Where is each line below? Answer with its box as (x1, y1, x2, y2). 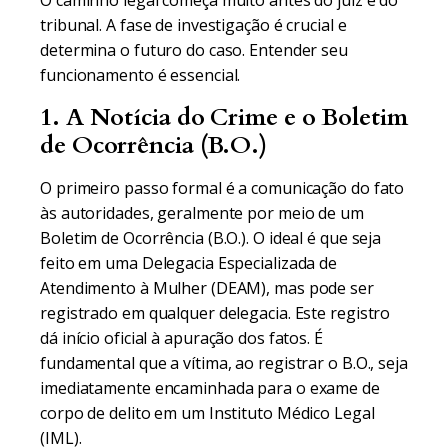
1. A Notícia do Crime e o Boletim (40, 101, 408, 134)
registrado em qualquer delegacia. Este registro (40, 302, 391, 324)
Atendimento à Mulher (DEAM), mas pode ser (40, 277, 374, 299)
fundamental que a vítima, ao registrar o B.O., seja (40, 352, 408, 374)
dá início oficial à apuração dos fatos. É (40, 327, 323, 349)
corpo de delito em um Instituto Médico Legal (40, 402, 375, 424)
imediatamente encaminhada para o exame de (40, 377, 380, 399)
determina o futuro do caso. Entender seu (40, 39, 348, 61)
